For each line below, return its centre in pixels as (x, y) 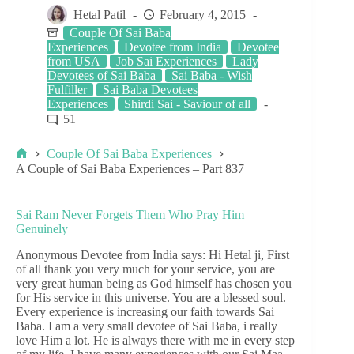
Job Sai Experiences (166, 61)
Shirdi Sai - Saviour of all (187, 104)
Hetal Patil (100, 15)
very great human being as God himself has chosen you (154, 283)
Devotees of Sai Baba (102, 75)
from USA (74, 61)
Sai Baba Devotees (150, 90)
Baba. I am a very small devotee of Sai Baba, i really (147, 326)
